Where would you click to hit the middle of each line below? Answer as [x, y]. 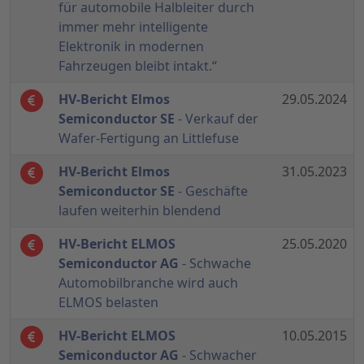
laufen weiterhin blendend [140, 211]
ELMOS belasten [108, 303]
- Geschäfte [211, 191]
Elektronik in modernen [131, 47]
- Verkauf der [217, 119]
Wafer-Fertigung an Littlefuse [149, 139]
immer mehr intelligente [133, 27]
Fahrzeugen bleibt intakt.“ [138, 66]
